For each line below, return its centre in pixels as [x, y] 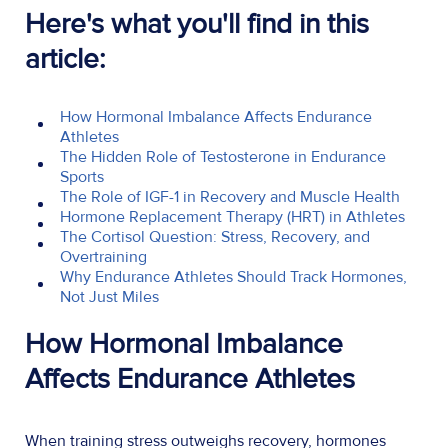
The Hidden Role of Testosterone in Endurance [223, 156]
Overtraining [103, 256]
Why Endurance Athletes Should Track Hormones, [233, 276]
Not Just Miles [109, 296]
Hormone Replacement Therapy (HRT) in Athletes [232, 216]
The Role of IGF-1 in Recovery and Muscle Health [230, 196]
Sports [82, 176]
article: [65, 58]
